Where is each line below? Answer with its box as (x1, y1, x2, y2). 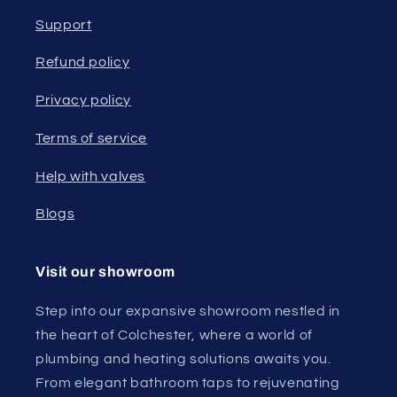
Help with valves (35, 168, 146, 183)
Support (35, 17, 92, 32)
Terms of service (35, 130, 148, 145)
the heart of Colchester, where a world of (35, 328, 313, 343)
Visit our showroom (35, 264, 175, 280)
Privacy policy (35, 93, 131, 108)
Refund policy (35, 55, 130, 70)
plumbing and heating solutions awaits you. (35, 352, 331, 367)
